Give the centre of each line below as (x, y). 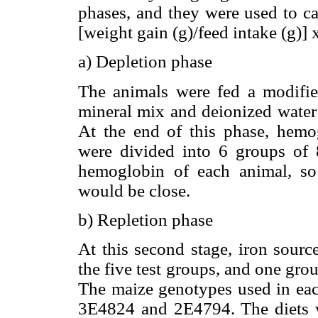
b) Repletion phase (146, 219)
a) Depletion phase (145, 62)
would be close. (134, 190)
